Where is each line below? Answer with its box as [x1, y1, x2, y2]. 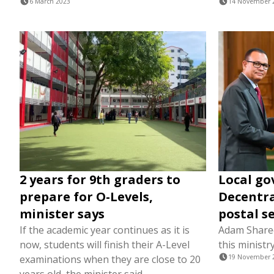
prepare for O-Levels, [20, 188, 153, 205]
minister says [20, 206, 105, 222]
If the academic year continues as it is [20, 223, 190, 237]
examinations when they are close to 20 [20, 253, 201, 266]
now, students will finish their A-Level [20, 238, 190, 251]
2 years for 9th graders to [20, 171, 180, 188]
